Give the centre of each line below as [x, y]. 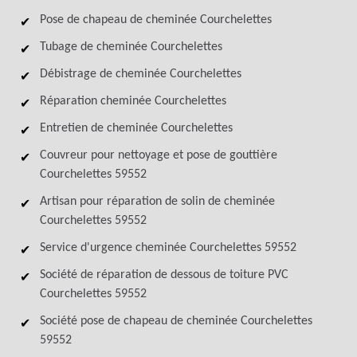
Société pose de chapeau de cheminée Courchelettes [176, 321]
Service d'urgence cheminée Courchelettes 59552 [168, 248]
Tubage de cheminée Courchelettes [131, 47]
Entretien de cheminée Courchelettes [136, 128]
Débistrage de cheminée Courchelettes [141, 74]
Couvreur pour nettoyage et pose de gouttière [159, 155]
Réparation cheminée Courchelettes [133, 101]
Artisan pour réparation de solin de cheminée [157, 202]
